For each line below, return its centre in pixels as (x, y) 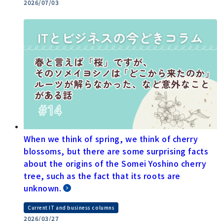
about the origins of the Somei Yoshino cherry (115, 163)
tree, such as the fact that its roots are (102, 175)
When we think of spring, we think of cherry (111, 138)
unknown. (43, 188)
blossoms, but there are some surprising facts (116, 151)
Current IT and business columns (71, 207)
